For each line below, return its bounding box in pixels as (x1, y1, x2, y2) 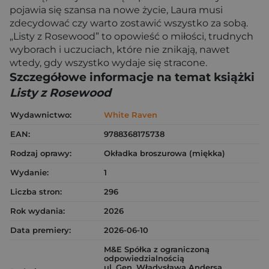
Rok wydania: (10, 206, 65, 216)
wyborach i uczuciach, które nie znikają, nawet (10, 44, 230, 56)
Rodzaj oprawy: (10, 148, 71, 159)
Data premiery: (10, 225, 71, 235)
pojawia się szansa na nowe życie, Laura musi (10, 4, 223, 16)
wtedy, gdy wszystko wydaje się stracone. (10, 57, 207, 69)
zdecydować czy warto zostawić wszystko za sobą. (10, 17, 248, 29)
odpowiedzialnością (104, 253, 184, 264)
